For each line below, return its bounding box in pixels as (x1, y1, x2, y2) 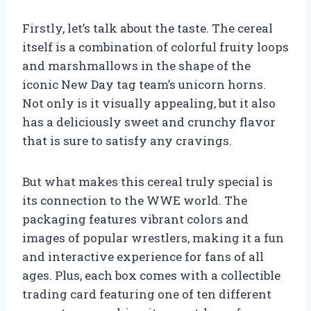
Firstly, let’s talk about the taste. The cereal (22, 20, 273, 37)
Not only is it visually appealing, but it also (22, 95, 276, 112)
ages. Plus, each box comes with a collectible (22, 267, 280, 284)
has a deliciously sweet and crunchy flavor (22, 114, 276, 131)
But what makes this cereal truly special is (22, 174, 273, 190)
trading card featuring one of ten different (22, 286, 271, 303)
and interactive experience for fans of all (22, 249, 264, 265)
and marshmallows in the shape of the (22, 58, 251, 74)
